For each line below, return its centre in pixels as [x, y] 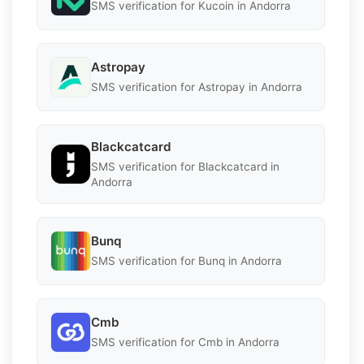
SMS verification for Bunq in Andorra [186, 261]
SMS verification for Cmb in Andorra [185, 342]
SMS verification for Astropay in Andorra [197, 87]
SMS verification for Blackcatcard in [185, 166]
